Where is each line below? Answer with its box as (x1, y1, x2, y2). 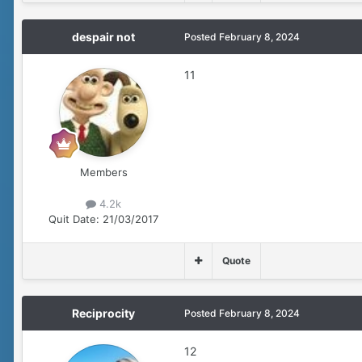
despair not (72, 30, 135, 44)
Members (79, 166, 128, 179)
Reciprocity (72, 306, 135, 321)
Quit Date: (48, 213, 99, 226)
